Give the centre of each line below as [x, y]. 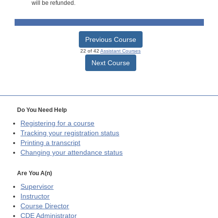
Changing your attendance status [72, 152]
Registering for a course [58, 123]
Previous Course [110, 39]
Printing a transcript [51, 143]
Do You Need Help [42, 110]
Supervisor [37, 187]
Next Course [110, 63]
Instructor [35, 197]
